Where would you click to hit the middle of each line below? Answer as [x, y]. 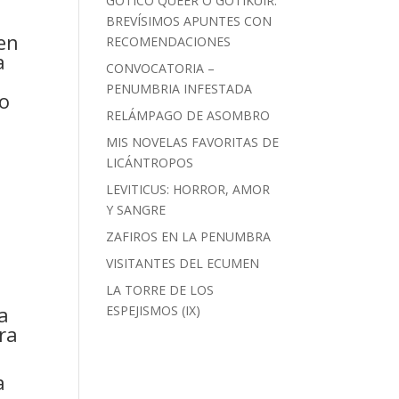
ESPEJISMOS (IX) [154, 310]
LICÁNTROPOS [150, 163]
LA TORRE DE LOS [160, 290]
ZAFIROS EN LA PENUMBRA [189, 236]
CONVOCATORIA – [161, 68]
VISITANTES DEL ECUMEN [183, 263]
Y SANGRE [136, 210]
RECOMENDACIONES [169, 41]
